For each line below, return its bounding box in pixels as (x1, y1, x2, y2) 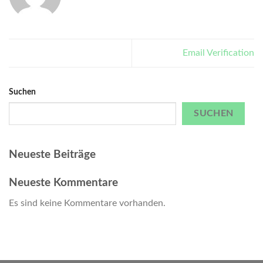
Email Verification (183, 48, 254, 58)
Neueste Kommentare (9, 177, 118, 189)
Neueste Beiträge (9, 149, 96, 161)
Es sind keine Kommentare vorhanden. (9, 198, 166, 208)
